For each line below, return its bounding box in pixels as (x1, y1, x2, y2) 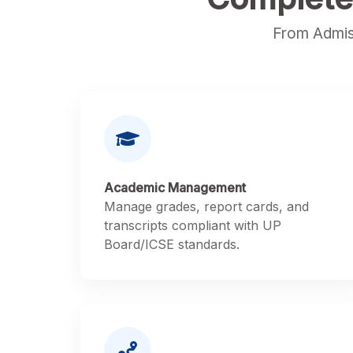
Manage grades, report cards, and (104, 199, 309, 214)
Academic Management (104, 180, 246, 195)
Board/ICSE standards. (104, 236, 240, 252)
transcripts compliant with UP (104, 217, 281, 233)
